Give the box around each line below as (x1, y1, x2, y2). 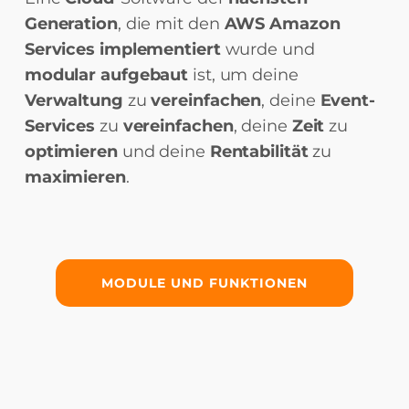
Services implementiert (24, 39, 221, 59)
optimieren (24, 142, 122, 162)
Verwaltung (24, 90, 128, 110)
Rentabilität (209, 142, 313, 162)
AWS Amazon (224, 14, 341, 34)
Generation (24, 14, 118, 34)
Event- (320, 90, 375, 110)
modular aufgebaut (24, 65, 194, 85)
